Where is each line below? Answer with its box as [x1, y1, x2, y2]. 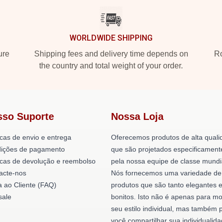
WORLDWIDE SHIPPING [69, 33, 153, 43]
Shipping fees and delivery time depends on [34, 50, 188, 58]
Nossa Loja [111, 111, 164, 122]
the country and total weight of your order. [39, 61, 183, 70]
